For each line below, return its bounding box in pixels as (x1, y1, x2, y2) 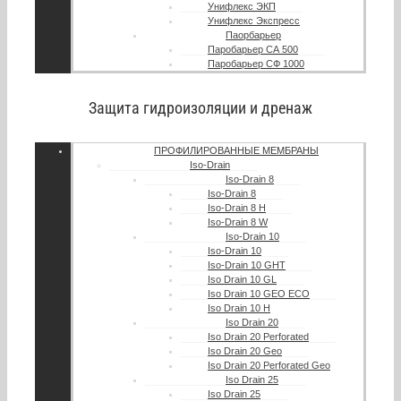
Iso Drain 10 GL (208, 274, 277, 286)
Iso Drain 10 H (208, 303, 270, 314)
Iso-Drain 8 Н (208, 202, 266, 214)
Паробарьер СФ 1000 (208, 58, 304, 70)
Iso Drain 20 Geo (208, 346, 282, 357)
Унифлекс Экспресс (208, 15, 300, 27)
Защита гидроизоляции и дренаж (89, 98, 312, 118)
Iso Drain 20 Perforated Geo (208, 360, 330, 371)
